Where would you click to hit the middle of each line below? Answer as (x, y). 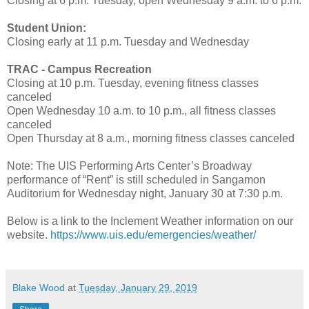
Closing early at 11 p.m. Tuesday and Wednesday (128, 41)
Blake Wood (39, 287)
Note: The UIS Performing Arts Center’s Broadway (129, 166)
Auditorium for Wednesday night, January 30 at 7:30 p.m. (146, 193)
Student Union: (47, 28)
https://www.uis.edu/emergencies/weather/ (153, 235)
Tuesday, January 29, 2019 (138, 287)
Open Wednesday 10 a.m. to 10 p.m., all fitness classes (141, 110)
